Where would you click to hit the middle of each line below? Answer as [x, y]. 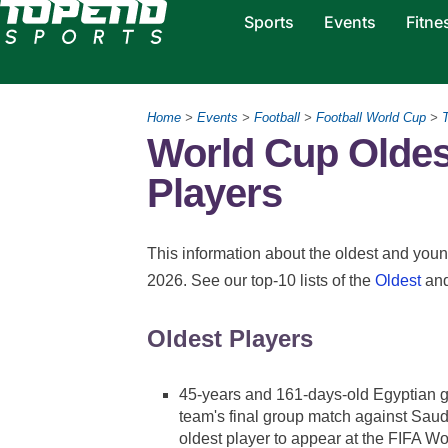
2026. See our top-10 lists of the [261, 280]
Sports [268, 22]
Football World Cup [371, 117]
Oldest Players [230, 338]
